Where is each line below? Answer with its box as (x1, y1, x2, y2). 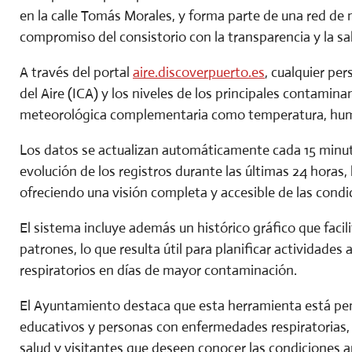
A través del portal (20, 63, 130, 81)
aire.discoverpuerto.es (133, 63, 265, 81)
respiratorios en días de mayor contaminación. (20, 261, 297, 279)
